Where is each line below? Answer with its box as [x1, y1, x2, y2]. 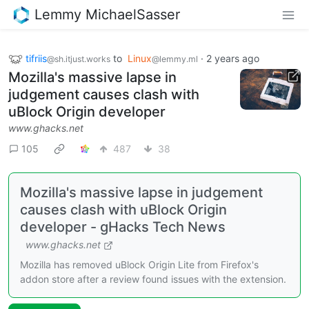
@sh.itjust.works [47, 53, 110, 64]
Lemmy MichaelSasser [34, 6, 180, 23]
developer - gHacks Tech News [20, 219, 226, 236]
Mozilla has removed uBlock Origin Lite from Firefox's [20, 259, 259, 271]
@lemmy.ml [152, 53, 198, 64]
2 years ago [206, 52, 259, 64]
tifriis [26, 52, 47, 64]
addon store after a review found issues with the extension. [20, 273, 286, 286]
